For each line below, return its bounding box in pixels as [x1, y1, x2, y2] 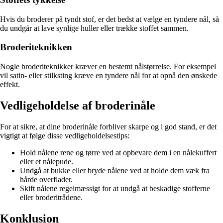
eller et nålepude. [20, 157, 73, 166]
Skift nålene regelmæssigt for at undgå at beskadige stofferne [20, 184, 210, 193]
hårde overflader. [20, 175, 73, 184]
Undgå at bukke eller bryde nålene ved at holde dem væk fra [20, 166, 210, 175]
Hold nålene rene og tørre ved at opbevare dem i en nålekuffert [20, 148, 217, 157]
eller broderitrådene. [20, 193, 83, 202]
